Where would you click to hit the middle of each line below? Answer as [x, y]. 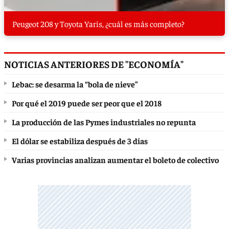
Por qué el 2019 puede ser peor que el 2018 [87, 103]
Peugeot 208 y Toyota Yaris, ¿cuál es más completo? [98, 24]
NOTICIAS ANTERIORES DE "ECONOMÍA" [94, 64]
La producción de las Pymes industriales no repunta [104, 122]
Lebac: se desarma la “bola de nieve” [75, 84]
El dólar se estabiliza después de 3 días [80, 141]
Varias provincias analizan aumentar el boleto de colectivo [115, 160]
